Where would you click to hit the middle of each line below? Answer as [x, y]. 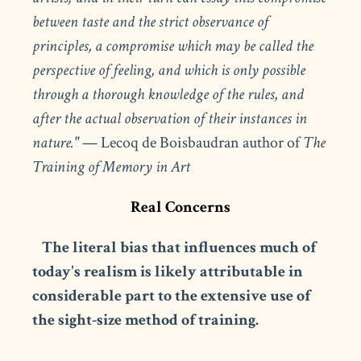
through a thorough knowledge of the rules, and [168, 94]
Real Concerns [180, 207]
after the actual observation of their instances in [170, 118]
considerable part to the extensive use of [172, 295]
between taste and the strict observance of [151, 21]
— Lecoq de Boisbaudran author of [191, 142]
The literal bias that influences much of [179, 247]
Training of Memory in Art [112, 166]
